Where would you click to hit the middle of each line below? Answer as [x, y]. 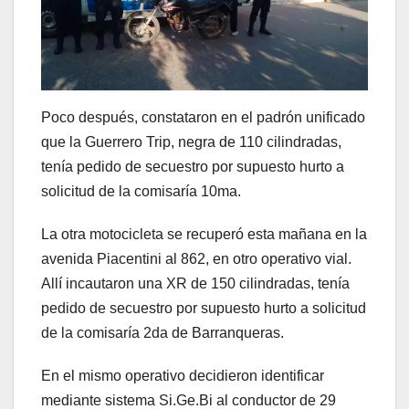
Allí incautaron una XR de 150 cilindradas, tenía [195, 284]
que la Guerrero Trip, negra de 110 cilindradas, [191, 142]
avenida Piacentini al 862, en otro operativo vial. [196, 259]
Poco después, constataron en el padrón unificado [203, 118]
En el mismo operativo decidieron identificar [183, 376]
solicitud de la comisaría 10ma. [141, 192]
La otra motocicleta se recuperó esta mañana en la [204, 235]
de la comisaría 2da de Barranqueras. [163, 333]
